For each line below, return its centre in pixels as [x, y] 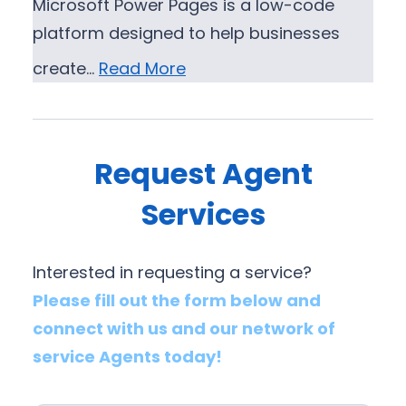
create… [66, 69]
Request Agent [203, 173]
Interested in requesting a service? [172, 273]
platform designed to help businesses [186, 34]
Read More [142, 69]
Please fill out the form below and [177, 301]
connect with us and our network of [184, 329]
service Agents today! [127, 357]
